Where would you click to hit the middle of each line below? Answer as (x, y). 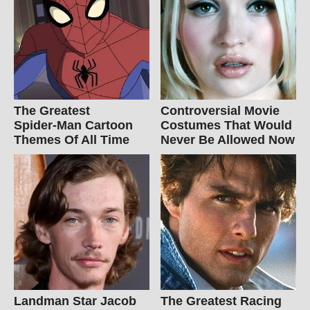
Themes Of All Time (72, 139)
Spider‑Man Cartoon (73, 125)
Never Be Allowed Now (228, 139)
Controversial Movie (220, 110)
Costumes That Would (227, 125)
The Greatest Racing (221, 301)
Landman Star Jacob (75, 301)
